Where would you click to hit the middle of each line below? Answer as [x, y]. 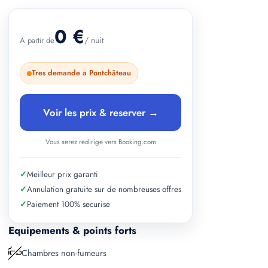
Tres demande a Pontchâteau [81, 73]
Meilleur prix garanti [63, 174]
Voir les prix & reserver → [100, 112]
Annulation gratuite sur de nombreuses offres [104, 189]
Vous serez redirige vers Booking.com [100, 142]
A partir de [37, 40]
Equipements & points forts [72, 230]
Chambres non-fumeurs [64, 253]
